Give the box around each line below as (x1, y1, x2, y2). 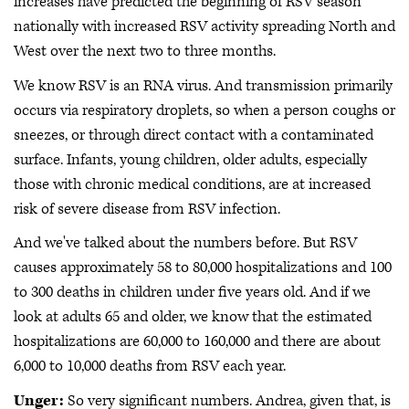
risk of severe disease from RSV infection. (14, 198, 280, 219)
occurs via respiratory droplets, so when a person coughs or (14, 100, 395, 121)
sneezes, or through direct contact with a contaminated (14, 124, 373, 145)
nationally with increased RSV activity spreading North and (14, 16, 395, 37)
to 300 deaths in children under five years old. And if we (14, 282, 371, 302)
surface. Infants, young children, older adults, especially (14, 149, 367, 170)
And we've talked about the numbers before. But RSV (14, 233, 357, 253)
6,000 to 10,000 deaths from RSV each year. (14, 356, 286, 376)
